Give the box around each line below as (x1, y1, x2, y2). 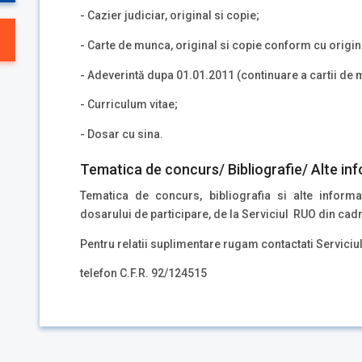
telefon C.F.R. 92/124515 (80, 267, 207, 280)
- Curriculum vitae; (80, 98, 178, 112)
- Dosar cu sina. (80, 128, 163, 141)
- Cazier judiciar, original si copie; (80, 9, 259, 23)
